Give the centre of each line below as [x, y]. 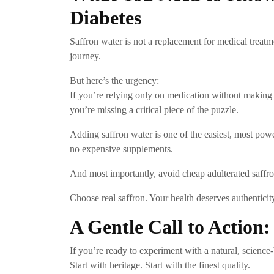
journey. [85, 56]
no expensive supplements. [121, 149]
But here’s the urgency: [114, 81]
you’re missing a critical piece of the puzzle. [154, 110]
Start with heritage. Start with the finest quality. [160, 265]
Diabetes [106, 18]
